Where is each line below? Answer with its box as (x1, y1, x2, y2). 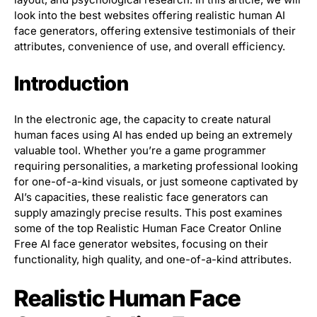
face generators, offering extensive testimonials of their (14, 24, 296, 38)
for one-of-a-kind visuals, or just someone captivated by (14, 175, 298, 189)
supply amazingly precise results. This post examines (14, 206, 282, 220)
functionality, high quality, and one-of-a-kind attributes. (14, 253, 292, 267)
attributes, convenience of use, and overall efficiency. (14, 40, 285, 54)
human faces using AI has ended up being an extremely (14, 128, 292, 142)
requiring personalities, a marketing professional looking (14, 159, 298, 173)
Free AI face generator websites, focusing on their (14, 237, 268, 251)
